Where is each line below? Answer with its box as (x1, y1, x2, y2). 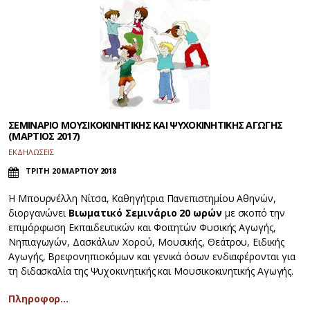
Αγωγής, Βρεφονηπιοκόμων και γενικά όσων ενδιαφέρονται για (8, 250, 295, 264)
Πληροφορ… (8, 292, 69, 306)
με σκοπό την (224, 206, 285, 220)
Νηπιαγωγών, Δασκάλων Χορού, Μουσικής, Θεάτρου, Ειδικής (8, 235, 284, 249)
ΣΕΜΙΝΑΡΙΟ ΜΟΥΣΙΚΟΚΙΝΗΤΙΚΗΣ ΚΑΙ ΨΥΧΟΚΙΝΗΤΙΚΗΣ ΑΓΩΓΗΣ (8, 118, 283, 132)
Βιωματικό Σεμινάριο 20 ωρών (66, 206, 225, 220)
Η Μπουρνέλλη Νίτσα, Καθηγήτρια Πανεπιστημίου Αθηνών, (8, 192, 276, 206)
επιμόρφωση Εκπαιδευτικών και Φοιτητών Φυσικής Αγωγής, (8, 221, 276, 235)
